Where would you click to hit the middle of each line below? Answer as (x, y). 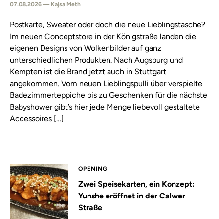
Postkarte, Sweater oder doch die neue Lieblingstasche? (108, 25)
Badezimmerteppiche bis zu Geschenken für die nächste (109, 95)
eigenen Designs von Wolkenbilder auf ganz (86, 48)
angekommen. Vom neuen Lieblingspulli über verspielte (106, 83)
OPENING (93, 169)
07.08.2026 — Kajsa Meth (45, 4)
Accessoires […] (37, 119)
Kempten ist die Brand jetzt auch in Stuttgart (88, 72)
